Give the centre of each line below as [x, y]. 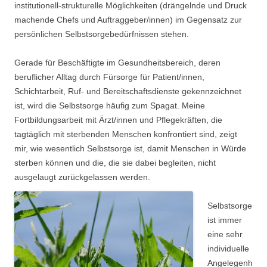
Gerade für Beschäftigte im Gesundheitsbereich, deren [117, 63]
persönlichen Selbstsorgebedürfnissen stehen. [102, 34]
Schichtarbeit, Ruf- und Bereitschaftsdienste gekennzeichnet [128, 91]
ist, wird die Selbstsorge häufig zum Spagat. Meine [110, 105]
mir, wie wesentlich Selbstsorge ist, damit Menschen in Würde [130, 148]
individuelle [228, 249]
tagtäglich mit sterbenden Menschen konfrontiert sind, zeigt [126, 134]
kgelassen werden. [115, 177]
